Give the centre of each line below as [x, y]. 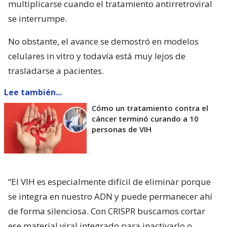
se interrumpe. [37, 18]
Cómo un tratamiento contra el [150, 108]
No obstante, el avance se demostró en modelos [103, 41]
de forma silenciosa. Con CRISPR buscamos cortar [107, 211]
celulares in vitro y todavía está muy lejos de [97, 56]
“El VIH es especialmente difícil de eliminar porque [109, 181]
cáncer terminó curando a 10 [145, 118]
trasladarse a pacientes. [56, 70]
